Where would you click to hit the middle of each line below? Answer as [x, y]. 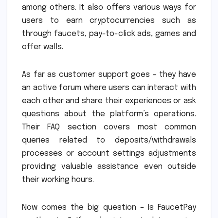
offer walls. [43, 47]
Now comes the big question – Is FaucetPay [109, 207]
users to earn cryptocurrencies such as [109, 20]
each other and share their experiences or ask [109, 101]
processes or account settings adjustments [109, 153]
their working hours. [58, 180]
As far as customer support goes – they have [109, 74]
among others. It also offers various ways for [109, 7]
